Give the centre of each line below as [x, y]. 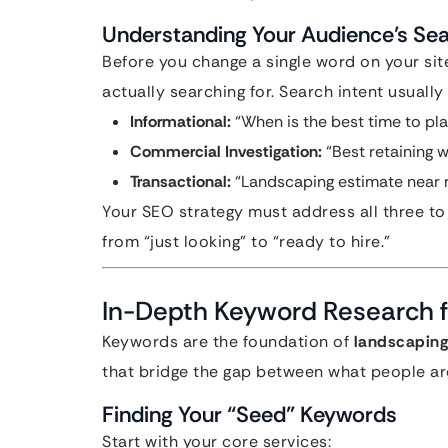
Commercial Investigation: [226, 151]
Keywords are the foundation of [228, 341]
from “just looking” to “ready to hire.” [246, 241]
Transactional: [180, 181]
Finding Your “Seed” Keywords [249, 414]
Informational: [180, 121]
